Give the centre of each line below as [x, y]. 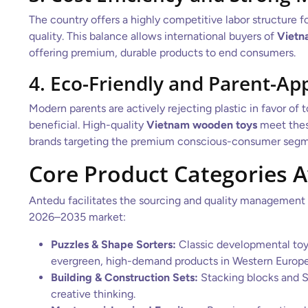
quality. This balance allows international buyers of [153, 36]
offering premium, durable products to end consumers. [162, 53]
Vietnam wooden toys [202, 125]
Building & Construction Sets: [124, 277]
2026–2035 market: [77, 217]
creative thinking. [93, 294]
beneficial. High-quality [88, 125]
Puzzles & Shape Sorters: [113, 244]
